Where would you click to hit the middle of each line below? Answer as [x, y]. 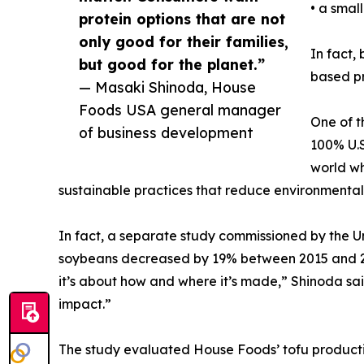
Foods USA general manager [180, 110]
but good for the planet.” [172, 65]
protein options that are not [182, 19]
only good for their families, [184, 42]
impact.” [85, 304]
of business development [166, 133]
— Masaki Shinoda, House [167, 87]
